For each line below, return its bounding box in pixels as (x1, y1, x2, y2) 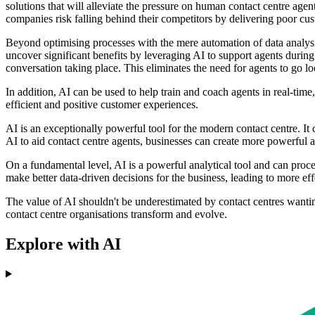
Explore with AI (6, 234, 121, 253)
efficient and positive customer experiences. (6, 98, 198, 111)
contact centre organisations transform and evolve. (6, 208, 227, 221)
